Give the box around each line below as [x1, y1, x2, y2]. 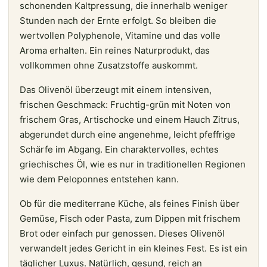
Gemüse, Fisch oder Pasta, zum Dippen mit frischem [20, 212, 240, 224]
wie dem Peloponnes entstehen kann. [20, 173, 179, 185]
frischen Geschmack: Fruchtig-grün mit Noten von [20, 98, 231, 110]
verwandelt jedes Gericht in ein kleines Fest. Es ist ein [20, 242, 247, 254]
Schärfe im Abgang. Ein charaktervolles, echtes [20, 143, 219, 155]
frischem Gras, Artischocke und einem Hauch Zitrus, [20, 113, 240, 125]
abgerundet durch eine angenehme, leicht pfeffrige [20, 128, 235, 140]
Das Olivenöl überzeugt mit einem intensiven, [20, 83, 212, 95]
